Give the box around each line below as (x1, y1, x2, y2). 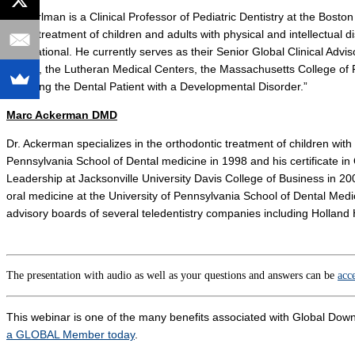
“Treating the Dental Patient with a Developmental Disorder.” (6, 79, 307, 93)
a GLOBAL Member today (6, 327, 135, 341)
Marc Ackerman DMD (6, 108, 117, 121)
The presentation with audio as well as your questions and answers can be (6, 269, 338, 281)
